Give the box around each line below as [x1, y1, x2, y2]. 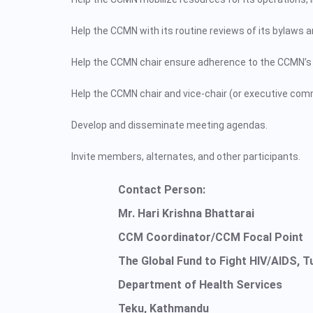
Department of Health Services [118, 278, 283, 291]
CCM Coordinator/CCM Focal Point [118, 231, 304, 244]
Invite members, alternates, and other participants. [71, 151, 300, 162]
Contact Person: [118, 183, 206, 196]
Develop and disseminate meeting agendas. [71, 119, 268, 131]
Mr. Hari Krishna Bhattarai [118, 207, 255, 220]
